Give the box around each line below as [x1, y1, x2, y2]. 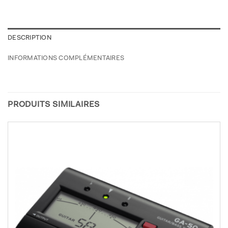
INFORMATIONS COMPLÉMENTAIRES [8, 55, 125, 62]
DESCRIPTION [8, 35, 51, 42]
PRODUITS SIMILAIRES [8, 101, 100, 109]
